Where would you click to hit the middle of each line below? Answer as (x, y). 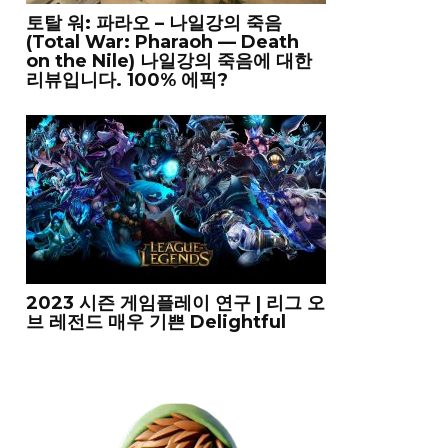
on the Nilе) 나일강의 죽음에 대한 (169, 61)
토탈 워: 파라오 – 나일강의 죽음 (154, 23)
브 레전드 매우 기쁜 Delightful (156, 322)
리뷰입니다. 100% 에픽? (127, 80)
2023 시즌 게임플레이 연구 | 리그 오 (175, 303)
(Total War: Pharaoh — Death (162, 42)
